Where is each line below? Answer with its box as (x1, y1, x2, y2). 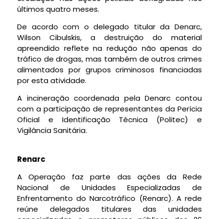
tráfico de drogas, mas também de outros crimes (17, 54, 202, 65)
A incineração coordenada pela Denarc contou (17, 93, 202, 104)
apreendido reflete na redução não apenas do (17, 43, 202, 54)
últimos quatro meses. (17, 3, 99, 14)
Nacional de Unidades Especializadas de (17, 182, 202, 193)
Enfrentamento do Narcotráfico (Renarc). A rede (17, 193, 202, 204)
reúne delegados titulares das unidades (17, 204, 202, 215)
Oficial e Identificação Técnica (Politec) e (17, 114, 202, 125)
